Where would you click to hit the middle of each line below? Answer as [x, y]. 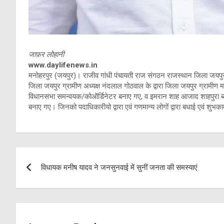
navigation [53, 178]
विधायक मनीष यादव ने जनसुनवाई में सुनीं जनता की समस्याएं [119, 168]
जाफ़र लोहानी [46, 55]
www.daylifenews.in [63, 65]
